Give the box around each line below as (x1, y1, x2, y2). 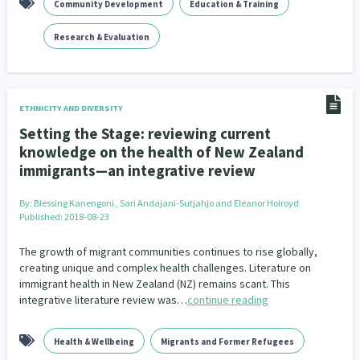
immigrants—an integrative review (18, 161, 256, 180)
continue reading (186, 292, 268, 307)
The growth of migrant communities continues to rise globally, (18, 244, 317, 259)
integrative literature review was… (18, 292, 187, 307)
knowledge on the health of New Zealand (18, 142, 304, 162)
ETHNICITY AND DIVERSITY (18, 103, 123, 113)
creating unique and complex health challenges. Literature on (18, 260, 311, 275)
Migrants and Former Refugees (160, 336, 294, 347)
